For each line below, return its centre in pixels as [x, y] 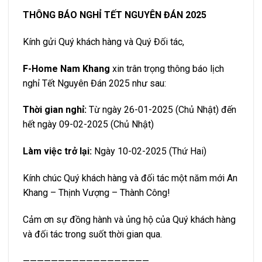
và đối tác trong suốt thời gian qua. [92, 234]
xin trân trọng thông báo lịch [167, 68]
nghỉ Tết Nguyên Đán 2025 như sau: [94, 83]
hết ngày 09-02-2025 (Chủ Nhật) [88, 125]
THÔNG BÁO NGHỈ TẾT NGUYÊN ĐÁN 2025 [115, 15]
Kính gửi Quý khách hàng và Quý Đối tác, [104, 42]
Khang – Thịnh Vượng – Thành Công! [96, 192]
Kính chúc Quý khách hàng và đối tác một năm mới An [130, 178]
